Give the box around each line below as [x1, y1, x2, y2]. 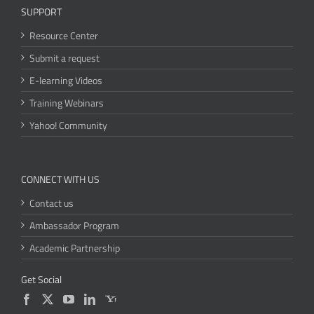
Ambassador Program [29, 218, 119, 233]
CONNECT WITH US [21, 172, 100, 187]
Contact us [29, 196, 74, 211]
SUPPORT [21, 4, 62, 20]
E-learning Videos [29, 73, 102, 88]
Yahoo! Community [29, 118, 107, 133]
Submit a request [29, 50, 100, 66]
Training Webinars [29, 95, 104, 111]
